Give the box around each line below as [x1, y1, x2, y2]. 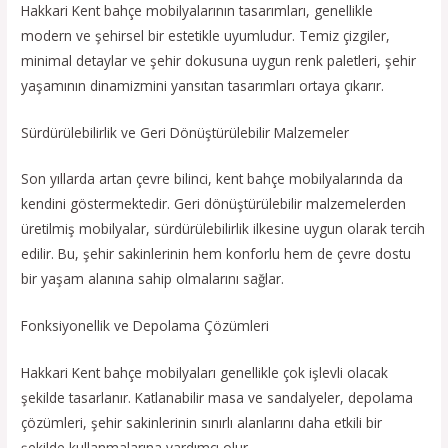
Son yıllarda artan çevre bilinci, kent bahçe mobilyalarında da [21, 169, 404, 189]
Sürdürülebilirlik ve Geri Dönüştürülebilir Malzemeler [21, 122, 350, 142]
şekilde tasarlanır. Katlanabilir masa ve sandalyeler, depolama [21, 388, 414, 408]
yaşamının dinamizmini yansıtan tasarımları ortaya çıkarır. [21, 75, 385, 95]
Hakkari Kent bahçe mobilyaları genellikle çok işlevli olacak [21, 363, 389, 383]
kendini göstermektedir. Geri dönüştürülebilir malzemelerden [21, 194, 407, 214]
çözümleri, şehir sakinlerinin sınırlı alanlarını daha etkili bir [21, 413, 383, 433]
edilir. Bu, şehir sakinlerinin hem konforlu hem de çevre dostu [21, 244, 412, 264]
